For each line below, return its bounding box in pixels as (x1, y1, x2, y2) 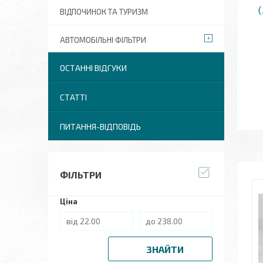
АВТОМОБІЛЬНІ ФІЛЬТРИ (60, 35, 146, 45)
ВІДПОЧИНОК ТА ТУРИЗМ (60, 7, 148, 16)
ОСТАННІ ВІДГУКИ (60, 63, 127, 73)
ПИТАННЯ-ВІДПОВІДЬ (60, 122, 141, 131)
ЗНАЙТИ (146, 243, 184, 255)
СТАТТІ (60, 92, 87, 102)
